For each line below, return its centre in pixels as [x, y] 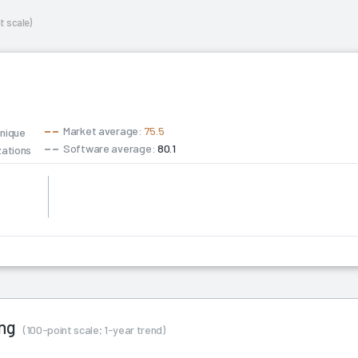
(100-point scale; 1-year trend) [94, 329]
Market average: [103, 130]
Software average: [109, 148]
